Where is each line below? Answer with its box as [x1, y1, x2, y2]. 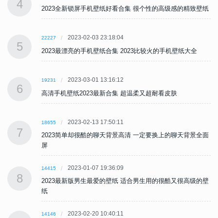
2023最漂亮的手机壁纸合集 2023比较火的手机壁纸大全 [41, 47, 197, 55]
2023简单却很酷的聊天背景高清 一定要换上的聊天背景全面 [41, 131, 209, 139]
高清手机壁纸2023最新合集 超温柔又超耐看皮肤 [41, 90, 177, 97]
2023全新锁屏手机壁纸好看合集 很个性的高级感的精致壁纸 [41, 5, 209, 13]
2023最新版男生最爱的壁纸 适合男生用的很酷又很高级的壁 [41, 177, 209, 185]
